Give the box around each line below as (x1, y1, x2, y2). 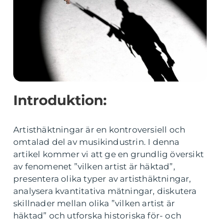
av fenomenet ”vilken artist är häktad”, (13, 162, 175, 171)
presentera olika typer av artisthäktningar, (13, 174, 192, 184)
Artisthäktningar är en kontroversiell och (13, 125, 186, 135)
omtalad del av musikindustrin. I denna (13, 137, 180, 147)
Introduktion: (13, 92, 107, 109)
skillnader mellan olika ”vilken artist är (13, 198, 175, 208)
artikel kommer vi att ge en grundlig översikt (13, 149, 204, 159)
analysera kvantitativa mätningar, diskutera (13, 186, 197, 196)
